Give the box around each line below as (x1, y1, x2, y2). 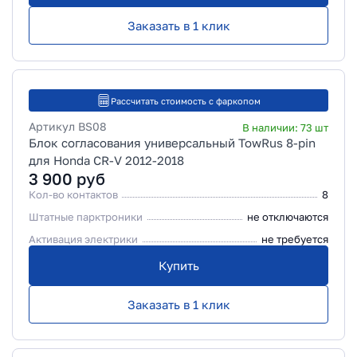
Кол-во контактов (29, 188, 118, 201)
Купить (158, 258, 199, 273)
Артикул (29, 120, 78, 133)
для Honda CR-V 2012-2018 (29, 153, 184, 167)
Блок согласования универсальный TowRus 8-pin (29, 135, 316, 150)
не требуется (261, 233, 328, 245)
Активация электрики (29, 233, 138, 245)
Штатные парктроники (29, 210, 143, 223)
